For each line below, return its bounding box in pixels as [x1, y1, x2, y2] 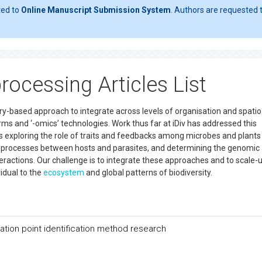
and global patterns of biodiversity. [84, 168, 212, 177]
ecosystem [43, 168, 84, 177]
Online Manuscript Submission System [21, 5, 171, 15]
